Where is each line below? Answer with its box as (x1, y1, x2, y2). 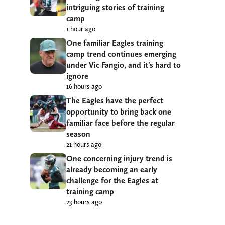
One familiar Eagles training (66, 38, 163, 48)
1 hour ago (66, 24, 95, 33)
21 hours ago (66, 140, 101, 148)
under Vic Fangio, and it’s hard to (66, 60, 181, 70)
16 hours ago (66, 82, 102, 90)
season (66, 129, 90, 139)
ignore (66, 71, 88, 81)
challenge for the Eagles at (66, 175, 158, 185)
